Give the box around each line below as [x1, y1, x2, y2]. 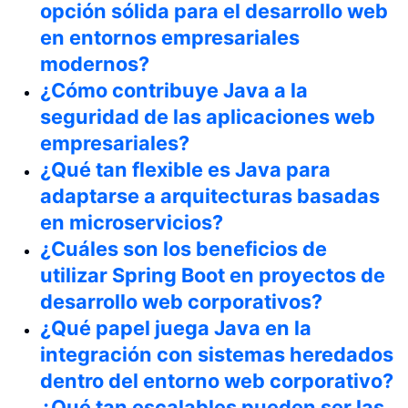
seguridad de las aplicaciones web [40, 104, 375, 128]
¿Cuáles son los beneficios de [40, 236, 327, 260]
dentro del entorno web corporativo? [40, 368, 393, 393]
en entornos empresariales [40, 25, 300, 49]
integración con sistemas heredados [40, 342, 393, 366]
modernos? [40, 51, 149, 76]
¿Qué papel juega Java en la [40, 315, 311, 340]
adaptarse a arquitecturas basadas [40, 183, 380, 208]
